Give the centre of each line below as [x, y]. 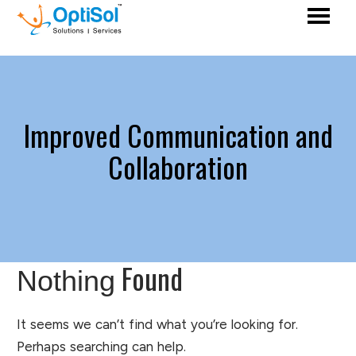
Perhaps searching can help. [101, 346]
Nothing [66, 281]
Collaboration [178, 166]
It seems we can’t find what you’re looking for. [157, 324]
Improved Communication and [178, 135]
